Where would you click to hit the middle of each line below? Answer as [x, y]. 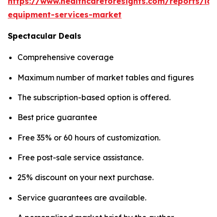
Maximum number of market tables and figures [106, 77]
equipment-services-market [65, 15]
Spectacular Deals [45, 36]
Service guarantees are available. [82, 197]
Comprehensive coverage [66, 57]
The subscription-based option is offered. [94, 97]
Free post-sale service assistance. [80, 157]
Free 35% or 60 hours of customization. [89, 137]
